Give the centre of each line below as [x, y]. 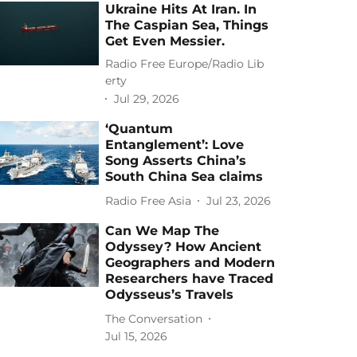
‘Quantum [139, 129]
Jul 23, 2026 [239, 200]
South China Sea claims [184, 177]
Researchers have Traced [190, 279]
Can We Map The [163, 231]
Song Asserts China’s [176, 161]
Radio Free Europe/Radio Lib [185, 64]
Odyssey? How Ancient [184, 247]
